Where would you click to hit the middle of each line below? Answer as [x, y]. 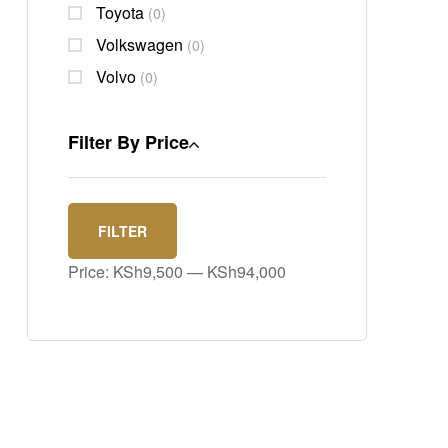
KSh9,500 [148, 271]
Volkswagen [139, 45]
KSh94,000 [246, 271]
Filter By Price [128, 142]
